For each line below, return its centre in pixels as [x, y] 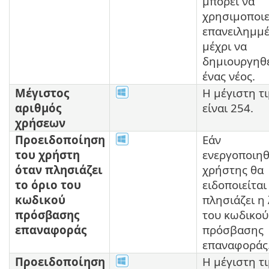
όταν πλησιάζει [59, 169]
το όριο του [48, 184]
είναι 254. [228, 107]
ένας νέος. [229, 76]
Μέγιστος [42, 92]
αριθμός [38, 107]
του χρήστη [47, 154]
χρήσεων [40, 122]
